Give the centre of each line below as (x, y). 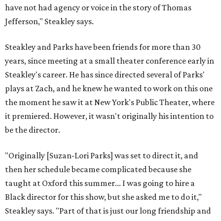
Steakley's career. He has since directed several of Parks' (105, 74)
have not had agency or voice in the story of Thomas (98, 7)
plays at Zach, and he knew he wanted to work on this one (109, 88)
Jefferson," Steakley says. (49, 21)
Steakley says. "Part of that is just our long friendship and (108, 211)
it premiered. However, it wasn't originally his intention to (109, 116)
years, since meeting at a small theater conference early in (110, 61)
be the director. (33, 130)
